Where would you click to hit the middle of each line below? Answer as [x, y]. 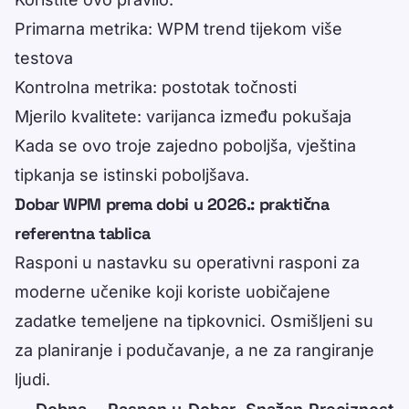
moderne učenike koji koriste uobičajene [173, 292]
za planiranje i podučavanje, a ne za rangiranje [194, 351]
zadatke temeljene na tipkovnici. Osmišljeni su [194, 321]
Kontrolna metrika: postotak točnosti [156, 88]
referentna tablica [83, 234]
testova [44, 58]
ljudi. [32, 380]
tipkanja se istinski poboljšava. [132, 175]
